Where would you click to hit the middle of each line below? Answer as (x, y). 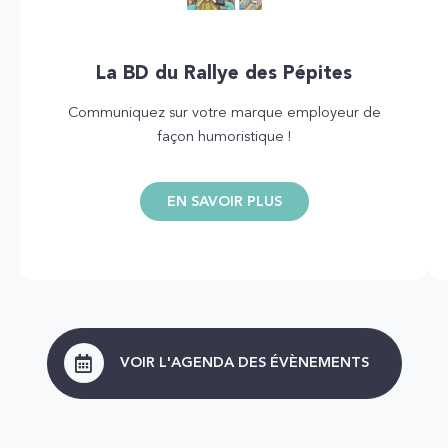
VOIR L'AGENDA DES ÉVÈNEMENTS (244, 363)
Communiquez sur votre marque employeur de (224, 113)
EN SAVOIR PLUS (224, 202)
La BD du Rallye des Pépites (224, 74)
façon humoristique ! (224, 137)
